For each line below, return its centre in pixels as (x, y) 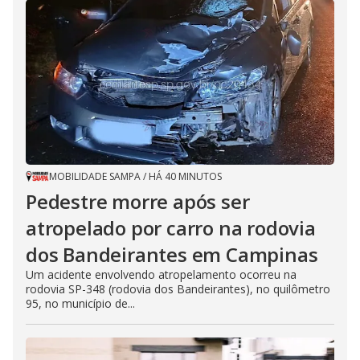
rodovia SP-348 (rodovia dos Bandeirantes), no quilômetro (178, 288)
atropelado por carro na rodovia (171, 227)
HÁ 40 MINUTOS (185, 176)
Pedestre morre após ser (138, 201)
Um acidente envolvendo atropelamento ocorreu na (161, 274)
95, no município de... (80, 303)
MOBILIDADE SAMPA (95, 176)
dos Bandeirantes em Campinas (172, 254)
